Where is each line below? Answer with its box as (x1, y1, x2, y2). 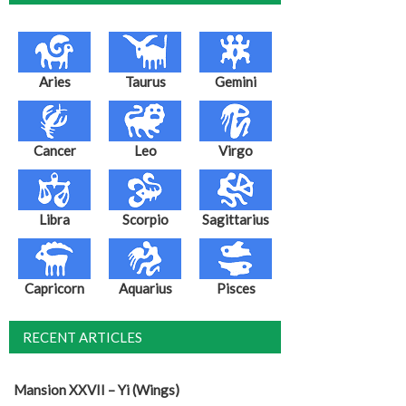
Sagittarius (202, 210, 269, 227)
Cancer (33, 141, 76, 159)
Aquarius (118, 279, 172, 296)
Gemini (215, 72, 256, 90)
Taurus (124, 72, 166, 90)
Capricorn (24, 279, 84, 296)
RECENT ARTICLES (23, 328, 142, 345)
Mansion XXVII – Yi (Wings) (14, 381, 179, 398)
